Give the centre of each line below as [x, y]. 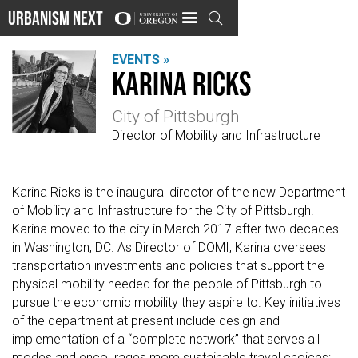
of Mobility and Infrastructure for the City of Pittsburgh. [163, 211]
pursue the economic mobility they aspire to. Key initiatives [176, 303]
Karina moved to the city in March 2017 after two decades [175, 229]
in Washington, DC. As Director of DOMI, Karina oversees [169, 248]
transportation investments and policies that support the [168, 266]
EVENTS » [140, 59]
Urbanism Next [56, 18]
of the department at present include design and [146, 321]
